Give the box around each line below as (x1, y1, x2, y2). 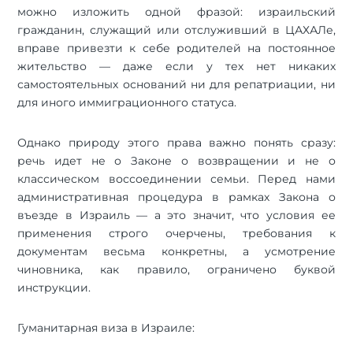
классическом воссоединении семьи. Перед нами (17, 171, 336, 186)
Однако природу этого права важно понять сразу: (17, 135, 336, 150)
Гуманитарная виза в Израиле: (17, 320, 195, 335)
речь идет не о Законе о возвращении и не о (17, 153, 336, 168)
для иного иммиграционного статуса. (17, 95, 237, 110)
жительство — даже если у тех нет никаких (17, 58, 336, 73)
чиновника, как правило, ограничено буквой (17, 262, 336, 277)
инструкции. (17, 280, 91, 295)
